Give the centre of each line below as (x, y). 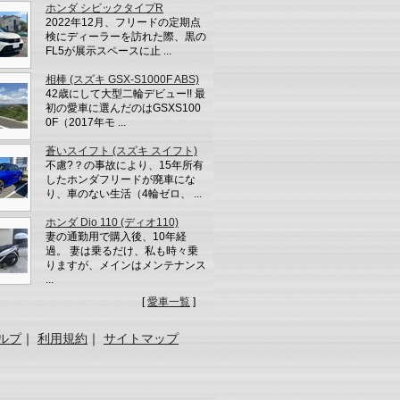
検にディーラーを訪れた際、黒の (126, 36)
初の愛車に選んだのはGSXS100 (123, 108)
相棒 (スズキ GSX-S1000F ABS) (122, 79)
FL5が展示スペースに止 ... (108, 50)
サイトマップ (141, 338)
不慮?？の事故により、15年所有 (125, 165)
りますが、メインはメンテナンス (126, 265)
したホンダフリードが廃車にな (121, 179)
